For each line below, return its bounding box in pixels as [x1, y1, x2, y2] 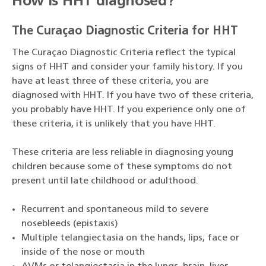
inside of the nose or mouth [21, 248, 145, 258]
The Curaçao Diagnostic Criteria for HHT [12, 26, 238, 38]
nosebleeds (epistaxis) [21, 219, 118, 229]
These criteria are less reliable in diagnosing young [12, 148, 233, 158]
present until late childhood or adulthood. [12, 176, 198, 186]
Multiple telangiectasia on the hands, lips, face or [21, 233, 239, 243]
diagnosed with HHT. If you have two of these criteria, [12, 91, 254, 101]
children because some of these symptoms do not [12, 162, 232, 172]
